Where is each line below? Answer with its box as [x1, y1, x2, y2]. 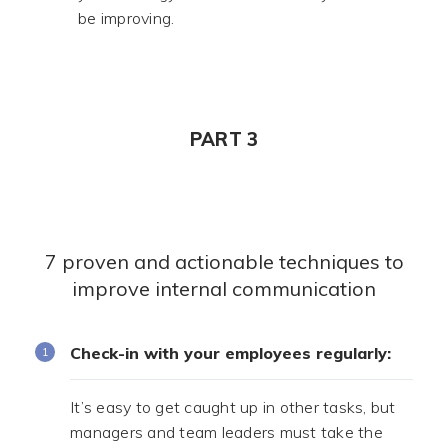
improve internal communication [72, 276, 376, 301]
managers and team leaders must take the [70, 422, 383, 442]
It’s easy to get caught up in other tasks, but [70, 397, 396, 417]
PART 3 [189, 128, 259, 151]
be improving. [78, 8, 175, 28]
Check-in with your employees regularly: [70, 343, 391, 363]
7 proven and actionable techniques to [44, 249, 404, 274]
